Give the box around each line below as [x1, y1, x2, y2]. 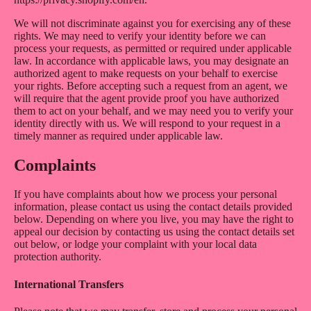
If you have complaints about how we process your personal [14, 188, 277, 201]
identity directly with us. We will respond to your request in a [14, 117, 280, 129]
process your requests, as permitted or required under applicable [14, 42, 292, 54]
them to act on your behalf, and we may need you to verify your [14, 104, 293, 117]
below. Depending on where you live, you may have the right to [14, 213, 294, 226]
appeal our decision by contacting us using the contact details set [14, 226, 294, 238]
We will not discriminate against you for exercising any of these [14, 17, 291, 29]
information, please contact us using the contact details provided [14, 201, 292, 213]
